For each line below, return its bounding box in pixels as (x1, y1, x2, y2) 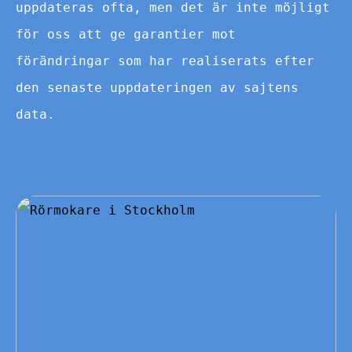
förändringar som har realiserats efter (16, 53, 314, 68)
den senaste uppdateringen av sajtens (16, 79, 299, 95)
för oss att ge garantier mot (16, 26, 236, 42)
